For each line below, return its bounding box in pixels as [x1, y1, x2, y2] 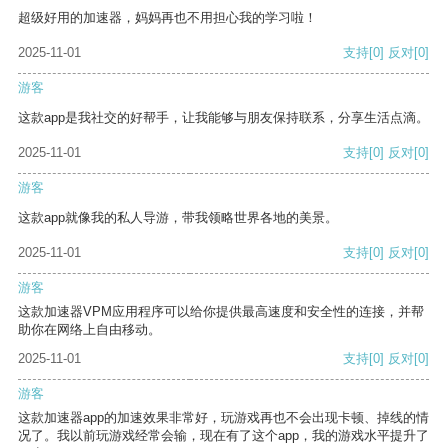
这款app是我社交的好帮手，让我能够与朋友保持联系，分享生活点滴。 [18, 110, 429, 126]
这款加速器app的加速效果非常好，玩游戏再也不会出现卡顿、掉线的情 [18, 410, 429, 426]
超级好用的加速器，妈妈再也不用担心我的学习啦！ [18, 10, 317, 26]
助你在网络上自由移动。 [18, 322, 161, 338]
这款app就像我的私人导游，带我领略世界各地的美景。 [18, 210, 338, 226]
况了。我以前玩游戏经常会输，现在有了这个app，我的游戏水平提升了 [18, 428, 429, 444]
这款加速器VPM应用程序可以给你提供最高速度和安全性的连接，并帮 [18, 304, 424, 320]
